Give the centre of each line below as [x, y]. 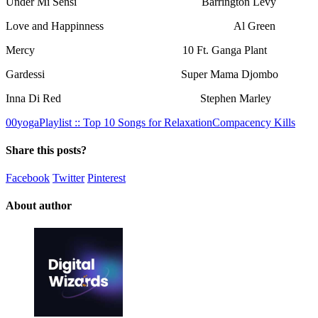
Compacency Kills [254, 122]
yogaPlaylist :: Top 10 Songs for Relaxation [115, 122]
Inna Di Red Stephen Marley [138, 98]
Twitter [68, 178]
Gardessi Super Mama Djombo [142, 74]
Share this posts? [46, 150]
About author [39, 206]
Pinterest [106, 178]
